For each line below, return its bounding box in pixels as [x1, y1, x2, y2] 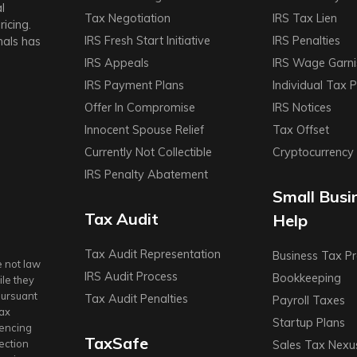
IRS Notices [272, 100, 331, 116]
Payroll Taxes [272, 293, 345, 308]
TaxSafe [84, 333, 149, 354]
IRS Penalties [272, 33, 340, 49]
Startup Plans [272, 316, 345, 331]
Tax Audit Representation [84, 247, 222, 262]
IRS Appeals [84, 56, 150, 71]
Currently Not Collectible [84, 145, 213, 160]
